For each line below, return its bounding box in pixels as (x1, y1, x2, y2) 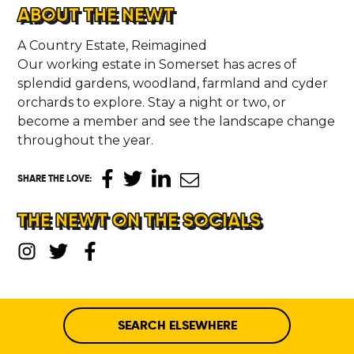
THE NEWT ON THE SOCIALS (17, 207, 262, 232)
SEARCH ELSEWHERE (117, 316, 237, 333)
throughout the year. (17, 132, 154, 148)
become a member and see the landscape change (17, 113, 336, 129)
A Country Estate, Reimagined (17, 37, 208, 53)
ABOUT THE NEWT (17, 2, 175, 27)
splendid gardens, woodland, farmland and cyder (17, 75, 329, 91)
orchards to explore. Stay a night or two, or (17, 94, 287, 110)
